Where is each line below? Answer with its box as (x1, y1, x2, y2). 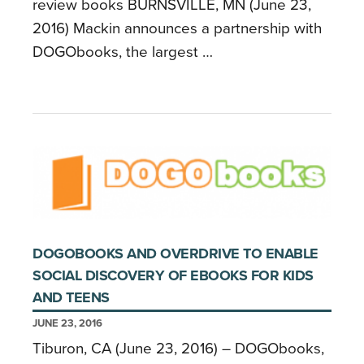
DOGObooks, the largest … (32, 42, 213, 61)
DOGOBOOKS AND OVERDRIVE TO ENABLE (32, 245, 318, 263)
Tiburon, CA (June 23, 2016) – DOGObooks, (32, 340, 324, 358)
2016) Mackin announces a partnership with (32, 19, 322, 37)
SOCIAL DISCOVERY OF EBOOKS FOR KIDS (32, 266, 314, 285)
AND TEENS (32, 288, 110, 307)
